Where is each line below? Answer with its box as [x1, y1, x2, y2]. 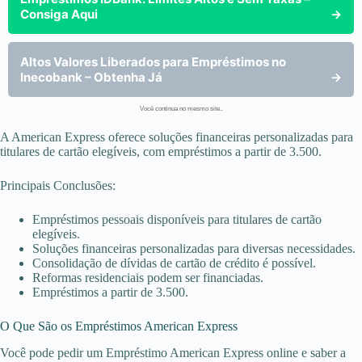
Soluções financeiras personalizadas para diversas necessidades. [32, 242, 356, 255]
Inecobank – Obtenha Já [20, 69, 162, 85]
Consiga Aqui [20, 6, 98, 22]
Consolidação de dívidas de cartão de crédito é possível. [32, 256, 316, 270]
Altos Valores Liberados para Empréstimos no [20, 54, 286, 69]
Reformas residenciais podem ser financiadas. [32, 271, 263, 284]
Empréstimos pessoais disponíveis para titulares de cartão [32, 213, 322, 226]
